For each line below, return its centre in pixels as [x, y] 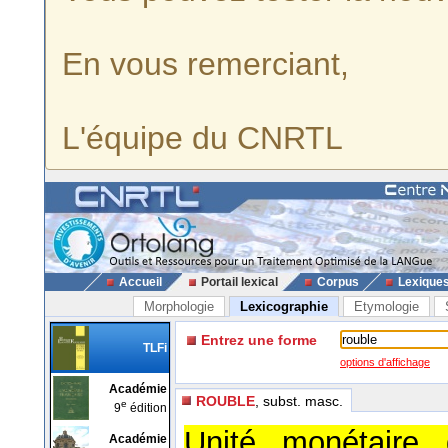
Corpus [337, 282]
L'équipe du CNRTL [202, 138]
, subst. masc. [299, 400]
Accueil [140, 282]
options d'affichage [385, 362]
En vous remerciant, [205, 64]
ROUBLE [225, 400]
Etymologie [386, 306]
